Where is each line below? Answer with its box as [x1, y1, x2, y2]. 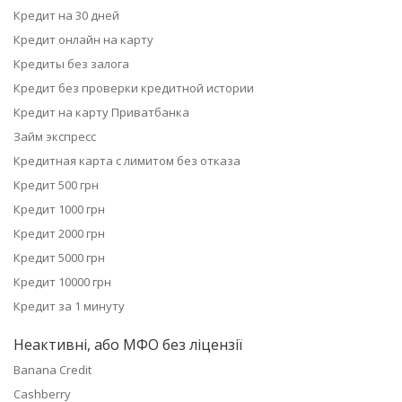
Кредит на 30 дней [13, 7, 119, 24]
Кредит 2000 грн [13, 225, 105, 242]
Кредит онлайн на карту [13, 31, 153, 48]
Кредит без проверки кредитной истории [13, 80, 254, 97]
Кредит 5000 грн [13, 249, 105, 267]
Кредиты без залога [13, 56, 129, 73]
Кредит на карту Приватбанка [13, 104, 189, 121]
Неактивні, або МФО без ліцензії [13, 335, 242, 355]
